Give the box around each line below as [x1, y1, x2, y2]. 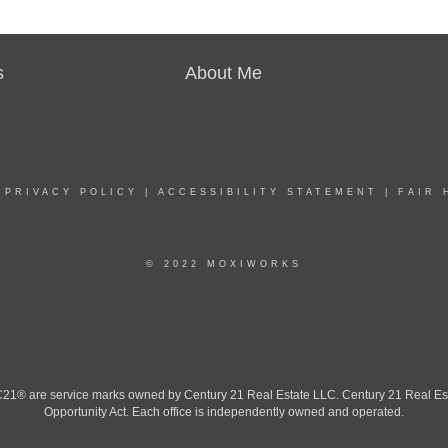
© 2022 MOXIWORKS [146, 258, 302, 269]
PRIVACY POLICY [5, 186, 138, 197]
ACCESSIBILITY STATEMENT [158, 186, 378, 197]
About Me [185, 62, 263, 83]
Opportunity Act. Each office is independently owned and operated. [44, 404, 404, 419]
